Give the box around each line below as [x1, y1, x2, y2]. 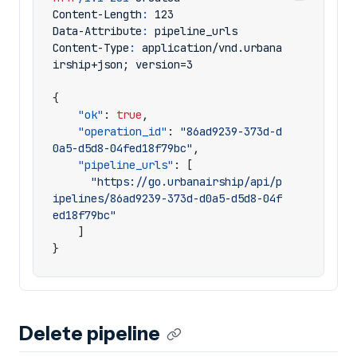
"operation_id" [78, 124, 167, 139]
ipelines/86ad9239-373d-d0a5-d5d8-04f [53, 191, 282, 206]
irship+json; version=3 [53, 57, 193, 72]
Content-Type [53, 41, 129, 55]
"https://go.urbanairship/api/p [91, 175, 282, 189]
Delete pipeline [19, 322, 160, 345]
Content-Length [53, 7, 142, 22]
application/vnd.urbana [142, 41, 282, 55]
